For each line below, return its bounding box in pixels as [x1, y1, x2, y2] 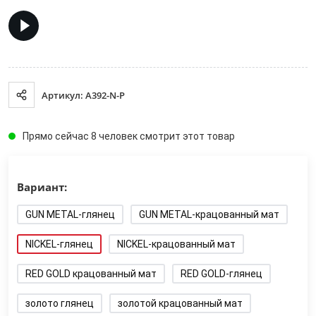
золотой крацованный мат [118, 298, 243, 309]
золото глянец [25, 298, 94, 309]
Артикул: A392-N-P [42, 88, 125, 102]
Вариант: [17, 180, 67, 194]
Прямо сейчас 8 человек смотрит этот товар [23, 130, 235, 142]
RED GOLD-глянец [181, 268, 262, 279]
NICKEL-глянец [25, 238, 93, 250]
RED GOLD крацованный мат [25, 268, 157, 279]
